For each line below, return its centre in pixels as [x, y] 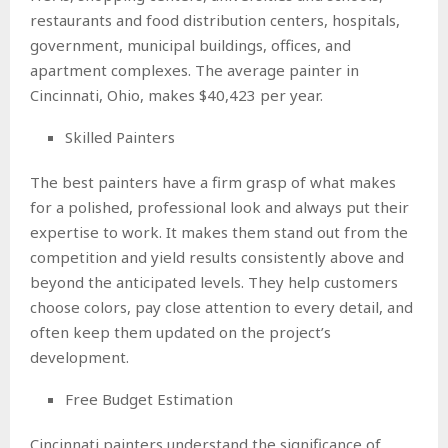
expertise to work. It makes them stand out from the [219, 232]
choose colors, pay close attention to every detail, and [221, 307]
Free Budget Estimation [149, 399]
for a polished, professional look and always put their [219, 207]
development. [79, 357]
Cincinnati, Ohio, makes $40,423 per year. [178, 95]
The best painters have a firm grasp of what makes [213, 182]
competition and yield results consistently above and [217, 257]
